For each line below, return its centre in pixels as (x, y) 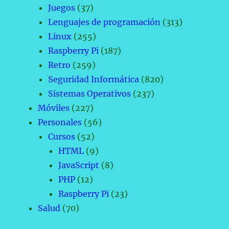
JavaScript (79, 165)
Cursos (62, 137)
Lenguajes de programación (105, 22)
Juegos (62, 8)
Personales (60, 122)
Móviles (54, 108)
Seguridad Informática (94, 79)
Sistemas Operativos (90, 94)
